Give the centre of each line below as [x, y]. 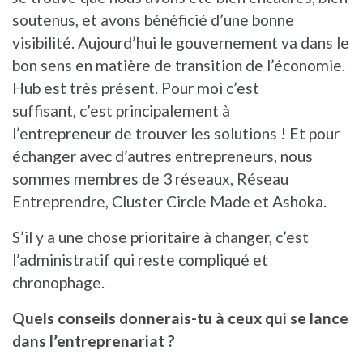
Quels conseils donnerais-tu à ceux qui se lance [180, 318]
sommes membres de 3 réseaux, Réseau [150, 178]
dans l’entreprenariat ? [94, 340]
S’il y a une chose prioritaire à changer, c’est [160, 237]
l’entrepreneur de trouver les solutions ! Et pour [176, 133]
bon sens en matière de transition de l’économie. [179, 65]
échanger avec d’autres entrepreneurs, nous [162, 156]
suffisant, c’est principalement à [121, 110]
